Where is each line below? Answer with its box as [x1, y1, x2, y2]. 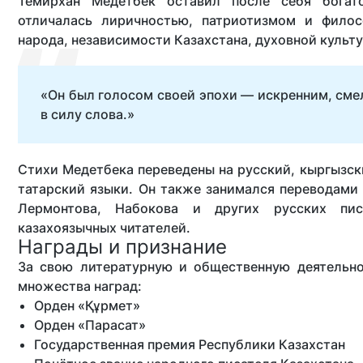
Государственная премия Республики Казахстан [34, 336, 345, 352]
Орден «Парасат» [34, 317, 146, 333]
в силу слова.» [41, 106, 135, 122]
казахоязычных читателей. [18, 220, 190, 236]
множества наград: [18, 278, 142, 294]
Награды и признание [18, 235, 227, 258]
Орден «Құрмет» [34, 297, 140, 314]
